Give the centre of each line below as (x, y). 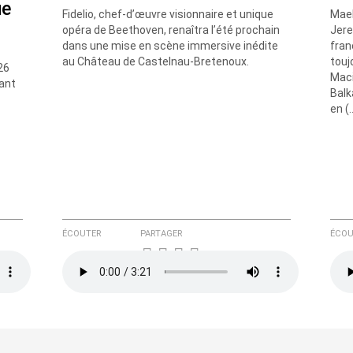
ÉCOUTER (82, 234)
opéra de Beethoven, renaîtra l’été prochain (171, 30)
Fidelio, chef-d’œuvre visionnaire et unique (168, 14)
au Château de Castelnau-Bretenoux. (156, 61)
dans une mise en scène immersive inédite (170, 46)
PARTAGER (162, 234)
